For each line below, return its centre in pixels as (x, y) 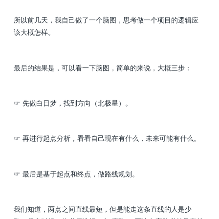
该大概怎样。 (34, 32)
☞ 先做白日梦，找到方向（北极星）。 (73, 103)
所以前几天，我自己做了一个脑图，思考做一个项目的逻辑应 (106, 20)
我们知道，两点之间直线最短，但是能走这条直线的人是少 (103, 209)
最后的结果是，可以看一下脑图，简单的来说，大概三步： (103, 67)
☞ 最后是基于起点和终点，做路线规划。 (77, 174)
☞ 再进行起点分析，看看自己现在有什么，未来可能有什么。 (107, 138)
